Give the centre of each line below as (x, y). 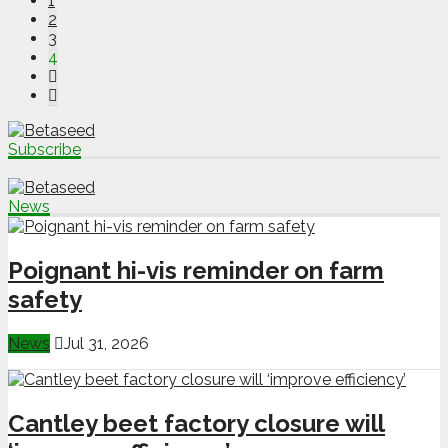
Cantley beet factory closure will (196, 423)
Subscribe (44, 150)
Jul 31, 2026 (106, 343)
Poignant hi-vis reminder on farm (196, 271)
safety (45, 300)
